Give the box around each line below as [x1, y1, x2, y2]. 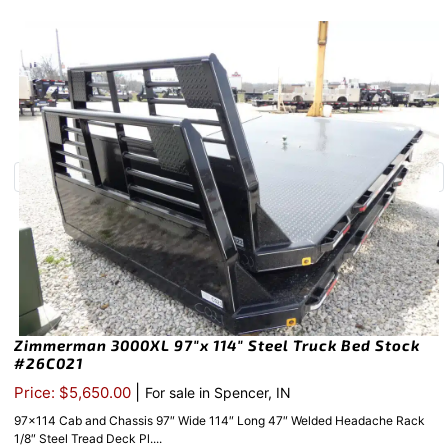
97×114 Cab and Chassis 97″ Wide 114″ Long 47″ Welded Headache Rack [14, 413, 425, 429]
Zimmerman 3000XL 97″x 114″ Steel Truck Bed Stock [14, 336, 420, 355]
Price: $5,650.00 [14, 383, 135, 403]
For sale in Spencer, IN [145, 384, 291, 402]
